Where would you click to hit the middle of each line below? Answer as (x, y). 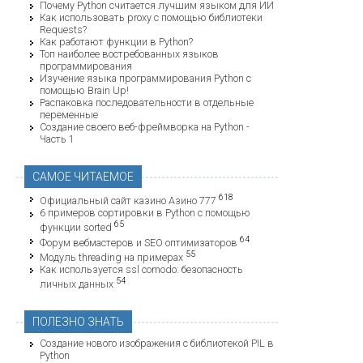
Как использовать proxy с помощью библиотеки (151, 18)
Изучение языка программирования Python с (145, 79)
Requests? (63, 30)
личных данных (77, 284)
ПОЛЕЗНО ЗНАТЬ (78, 322)
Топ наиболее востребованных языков (129, 54)
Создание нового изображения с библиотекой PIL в (157, 344)
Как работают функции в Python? (116, 42)
